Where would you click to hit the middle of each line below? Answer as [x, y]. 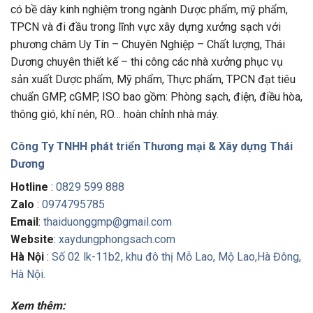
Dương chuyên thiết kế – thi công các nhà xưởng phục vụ [147, 61]
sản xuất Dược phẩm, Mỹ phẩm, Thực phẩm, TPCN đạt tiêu [153, 79]
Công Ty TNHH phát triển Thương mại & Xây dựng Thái [152, 146]
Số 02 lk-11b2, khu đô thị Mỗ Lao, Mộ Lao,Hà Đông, [176, 256]
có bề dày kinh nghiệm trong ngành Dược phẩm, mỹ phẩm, [149, 9]
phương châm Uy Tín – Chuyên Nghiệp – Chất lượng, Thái [148, 44]
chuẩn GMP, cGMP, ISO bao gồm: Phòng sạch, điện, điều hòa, [156, 96]
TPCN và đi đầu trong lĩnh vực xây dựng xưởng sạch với [146, 27]
